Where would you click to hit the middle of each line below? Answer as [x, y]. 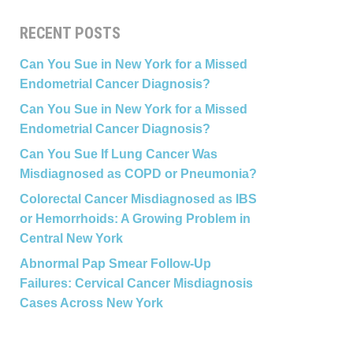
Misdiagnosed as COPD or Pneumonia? [138, 174]
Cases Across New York [91, 303]
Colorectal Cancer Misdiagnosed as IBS [138, 199]
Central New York [71, 238]
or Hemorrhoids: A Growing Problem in [135, 219]
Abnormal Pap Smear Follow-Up [115, 264]
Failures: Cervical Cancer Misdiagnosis [136, 283]
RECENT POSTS [70, 33]
